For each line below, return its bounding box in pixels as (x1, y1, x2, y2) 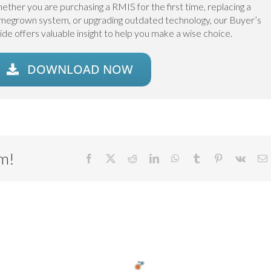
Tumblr (200, 153, 229, 163)
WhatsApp (178, 153, 220, 163)
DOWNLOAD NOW (27, 61, 134, 78)
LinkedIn (158, 153, 194, 163)
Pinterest (222, 153, 255, 163)
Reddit (136, 153, 162, 163)
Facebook (93, 153, 131, 163)
